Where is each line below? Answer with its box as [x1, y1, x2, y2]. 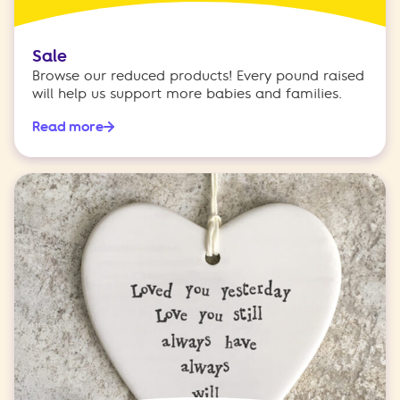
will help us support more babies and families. [32, 86, 342, 103]
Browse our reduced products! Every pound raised [32, 68, 364, 85]
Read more [32, 119, 104, 136]
